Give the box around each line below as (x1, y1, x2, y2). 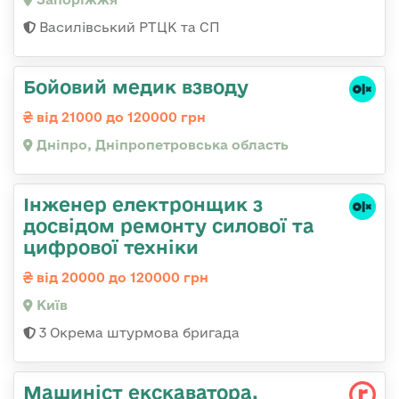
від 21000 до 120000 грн (33, 110, 206, 126)
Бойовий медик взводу (23, 76, 248, 98)
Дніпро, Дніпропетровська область (33, 137, 289, 153)
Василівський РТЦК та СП (36, 20, 220, 36)
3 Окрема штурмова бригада (36, 325, 240, 341)
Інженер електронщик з (23, 193, 263, 216)
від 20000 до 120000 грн (33, 270, 208, 286)
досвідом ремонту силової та (23, 215, 314, 237)
